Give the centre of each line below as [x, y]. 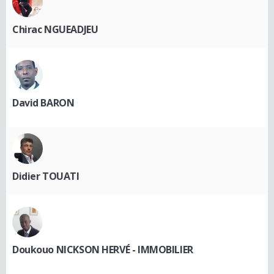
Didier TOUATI [46, 176]
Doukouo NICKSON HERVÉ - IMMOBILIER [103, 249]
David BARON [43, 102]
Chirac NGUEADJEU [55, 29]
